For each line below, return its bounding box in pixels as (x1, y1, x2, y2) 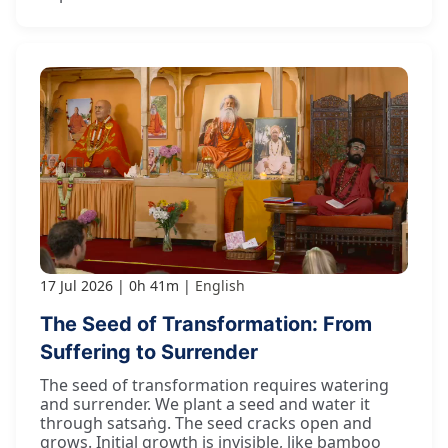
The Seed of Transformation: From (40, 311, 372, 336)
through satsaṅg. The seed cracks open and (40, 411, 372, 434)
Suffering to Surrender (40, 339, 258, 364)
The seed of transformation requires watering (40, 373, 389, 396)
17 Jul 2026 (40, 275, 113, 295)
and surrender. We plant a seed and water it (40, 392, 370, 415)
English (195, 275, 245, 295)
